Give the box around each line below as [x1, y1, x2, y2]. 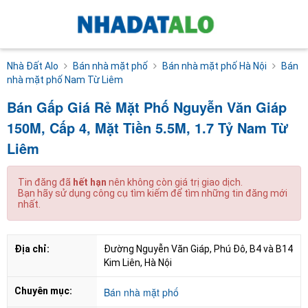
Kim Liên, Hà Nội [104, 256, 172, 268]
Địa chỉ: [14, 243, 49, 254]
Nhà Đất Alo [7, 60, 58, 71]
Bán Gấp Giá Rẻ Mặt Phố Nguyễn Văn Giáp [7, 96, 287, 117]
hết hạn [73, 176, 107, 188]
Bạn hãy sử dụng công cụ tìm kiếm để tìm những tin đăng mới [18, 187, 287, 199]
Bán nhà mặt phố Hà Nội [162, 60, 267, 71]
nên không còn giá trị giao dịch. [107, 176, 243, 188]
